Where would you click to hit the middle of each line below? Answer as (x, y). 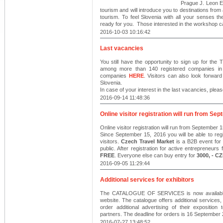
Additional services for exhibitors (147, 180)
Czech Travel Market (147, 141)
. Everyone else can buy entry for (156, 155)
